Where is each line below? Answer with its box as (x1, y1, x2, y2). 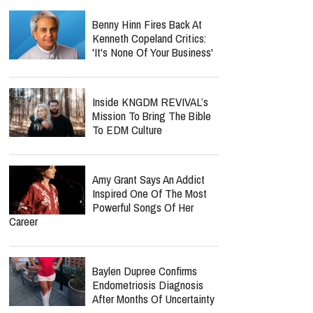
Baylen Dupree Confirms (92, 263, 197, 279)
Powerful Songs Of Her (92, 199, 194, 215)
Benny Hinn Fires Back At (92, 16, 202, 32)
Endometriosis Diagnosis (92, 277, 203, 293)
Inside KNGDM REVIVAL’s (92, 94, 208, 110)
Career (9, 213, 38, 229)
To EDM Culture (92, 122, 162, 138)
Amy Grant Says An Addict (92, 171, 205, 187)
